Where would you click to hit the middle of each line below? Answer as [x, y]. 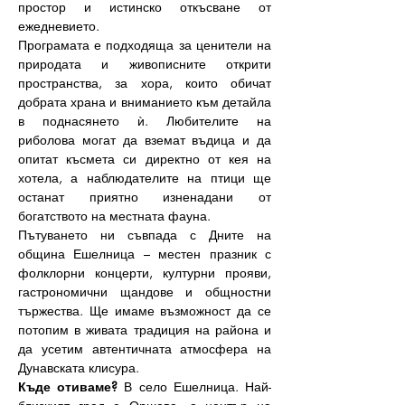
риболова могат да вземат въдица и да [145, 140]
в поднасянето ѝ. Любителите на [145, 121]
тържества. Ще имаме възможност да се [145, 311]
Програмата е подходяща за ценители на [145, 45]
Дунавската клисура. [79, 367]
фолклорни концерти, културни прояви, [145, 273]
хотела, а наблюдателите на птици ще [145, 178]
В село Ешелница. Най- [195, 386]
